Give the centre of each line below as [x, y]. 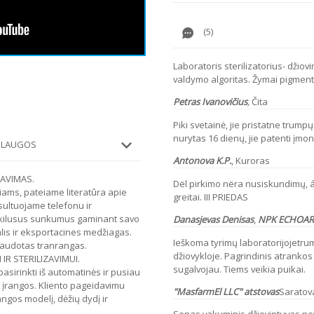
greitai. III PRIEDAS [211, 197]
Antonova [194, 160]
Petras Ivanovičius [210, 101]
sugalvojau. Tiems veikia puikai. [239, 269]
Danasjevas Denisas [213, 219]
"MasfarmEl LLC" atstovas [226, 291]
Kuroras [253, 160]
